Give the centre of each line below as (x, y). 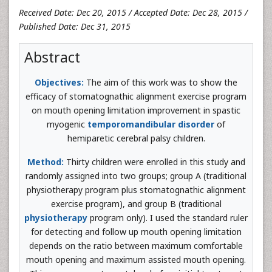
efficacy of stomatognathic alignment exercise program (136, 96)
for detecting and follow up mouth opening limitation (136, 232)
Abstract (52, 57)
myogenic (67, 124)
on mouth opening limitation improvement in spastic (136, 110)
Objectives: (60, 82)
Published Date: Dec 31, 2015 (75, 26)
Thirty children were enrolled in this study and (155, 162)
